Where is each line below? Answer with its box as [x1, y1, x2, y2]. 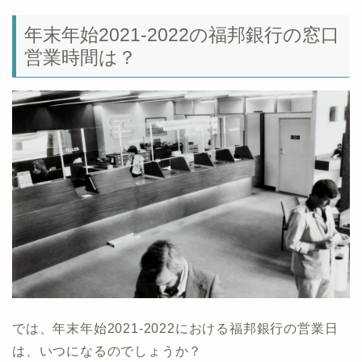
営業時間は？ [24, 46, 137, 68]
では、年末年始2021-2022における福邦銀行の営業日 [12, 322, 339, 336]
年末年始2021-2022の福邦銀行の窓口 [24, 23, 339, 45]
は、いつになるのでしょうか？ [12, 344, 203, 359]
